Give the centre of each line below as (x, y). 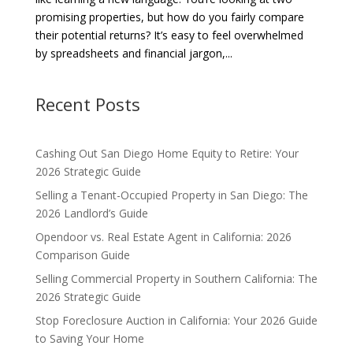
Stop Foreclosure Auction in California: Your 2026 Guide (176, 320)
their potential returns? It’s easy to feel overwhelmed (169, 35)
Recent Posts (87, 104)
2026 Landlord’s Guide (91, 213)
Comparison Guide (82, 255)
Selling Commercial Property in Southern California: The (176, 278)
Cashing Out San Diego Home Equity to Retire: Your (167, 153)
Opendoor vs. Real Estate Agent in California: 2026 (163, 236)
